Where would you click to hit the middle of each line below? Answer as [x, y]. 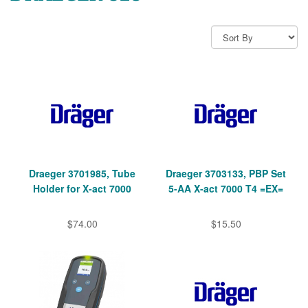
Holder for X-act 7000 [82, 189]
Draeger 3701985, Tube [82, 174]
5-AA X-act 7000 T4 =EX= [226, 189]
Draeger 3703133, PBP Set [226, 174]
